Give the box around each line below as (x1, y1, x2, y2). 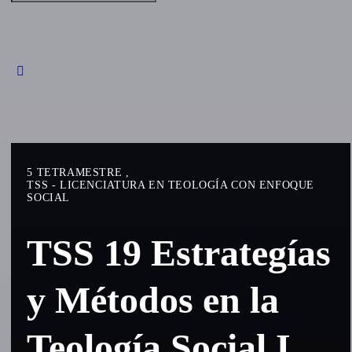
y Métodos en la (27, 279, 280, 321)
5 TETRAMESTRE (27, 167, 126, 178)
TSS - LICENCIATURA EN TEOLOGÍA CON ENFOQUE (27, 179, 315, 191)
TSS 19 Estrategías (27, 232, 332, 274)
